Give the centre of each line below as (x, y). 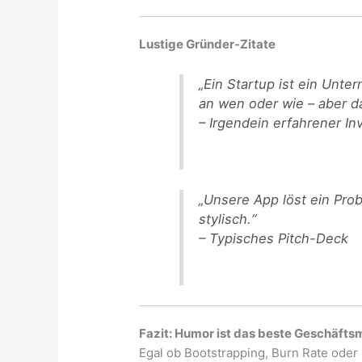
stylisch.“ (228, 219)
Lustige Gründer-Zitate (208, 44)
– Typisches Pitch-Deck (274, 238)
